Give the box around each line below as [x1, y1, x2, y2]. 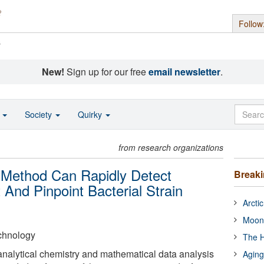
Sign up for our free [64, 65, 148, 78]
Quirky [78, 108, 104, 120]
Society [25, 108, 54, 120]
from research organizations [118, 141, 224, 153]
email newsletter [148, 65, 220, 78]
